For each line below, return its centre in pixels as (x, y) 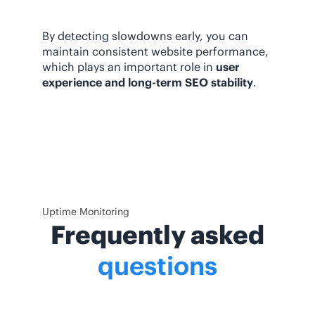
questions (157, 266)
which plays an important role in (129, 67)
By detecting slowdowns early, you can (145, 36)
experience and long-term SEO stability (148, 83)
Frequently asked (157, 235)
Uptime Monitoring (86, 212)
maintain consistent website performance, (155, 52)
